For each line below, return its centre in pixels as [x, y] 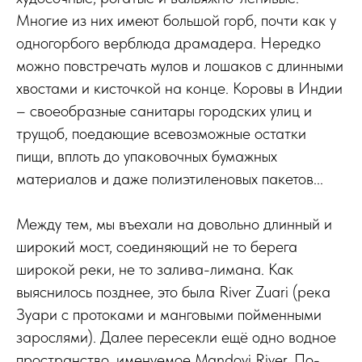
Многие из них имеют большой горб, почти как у [176, 20]
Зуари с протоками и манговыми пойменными [169, 314]
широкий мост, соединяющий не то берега [157, 246]
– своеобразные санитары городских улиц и [164, 111]
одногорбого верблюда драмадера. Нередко [168, 43]
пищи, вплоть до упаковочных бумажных [147, 156]
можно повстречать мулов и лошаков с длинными [180, 65]
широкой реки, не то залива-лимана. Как [155, 269]
